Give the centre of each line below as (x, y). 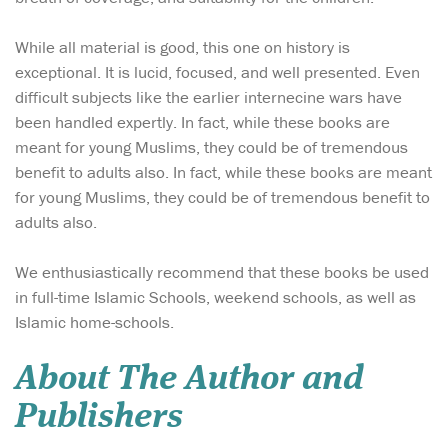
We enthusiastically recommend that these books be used (222, 272)
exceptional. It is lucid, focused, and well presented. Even (217, 72)
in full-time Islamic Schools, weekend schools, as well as (215, 297)
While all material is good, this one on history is (182, 47)
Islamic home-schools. (94, 322)
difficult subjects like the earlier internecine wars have (208, 97)
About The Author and (189, 379)
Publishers (99, 417)
